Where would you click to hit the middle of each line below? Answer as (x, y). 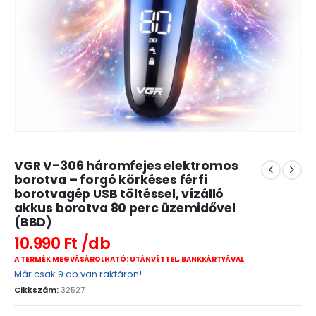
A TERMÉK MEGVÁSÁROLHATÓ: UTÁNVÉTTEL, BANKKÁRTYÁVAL (129, 259)
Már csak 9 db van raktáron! (78, 274)
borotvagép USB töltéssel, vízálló (119, 194)
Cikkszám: (37, 290)
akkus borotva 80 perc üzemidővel (125, 208)
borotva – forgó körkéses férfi (111, 180)
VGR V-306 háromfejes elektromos (126, 165)
